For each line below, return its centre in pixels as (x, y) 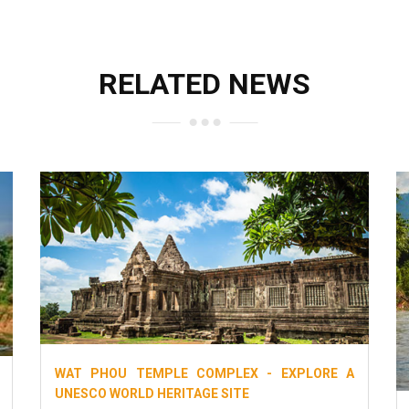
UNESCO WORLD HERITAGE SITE (152, 393)
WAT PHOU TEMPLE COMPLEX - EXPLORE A (204, 373)
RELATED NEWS (204, 84)
